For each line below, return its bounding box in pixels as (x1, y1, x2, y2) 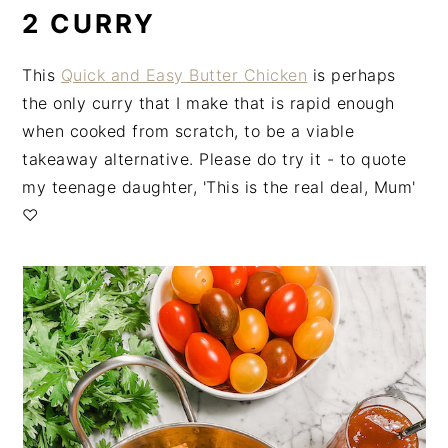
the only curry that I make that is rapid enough (22, 92, 395, 113)
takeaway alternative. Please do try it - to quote (22, 148, 407, 169)
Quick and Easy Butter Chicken (60, 64, 308, 85)
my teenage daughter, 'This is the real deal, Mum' (22, 176, 416, 197)
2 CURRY (22, 7, 157, 39)
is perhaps (307, 64, 396, 85)
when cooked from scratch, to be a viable (22, 120, 355, 141)
